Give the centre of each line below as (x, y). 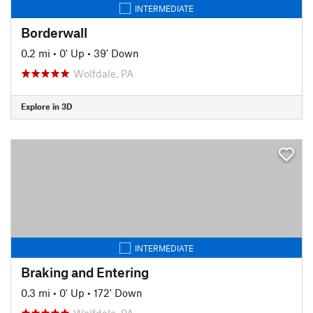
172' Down (118, 292)
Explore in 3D (46, 106)
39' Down (116, 53)
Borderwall (54, 32)
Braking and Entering (85, 272)
